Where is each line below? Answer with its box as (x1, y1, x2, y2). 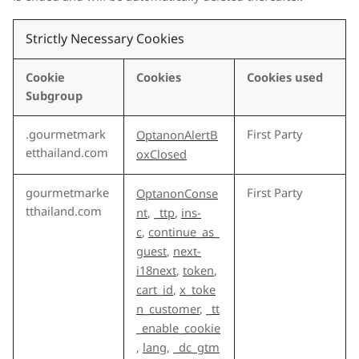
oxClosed (136, 146, 187, 165)
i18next (136, 262, 176, 281)
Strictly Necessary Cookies (26, 30, 184, 50)
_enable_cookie (136, 320, 220, 339)
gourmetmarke (26, 184, 109, 204)
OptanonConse (136, 185, 218, 204)
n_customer (136, 301, 200, 320)
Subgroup (26, 87, 83, 107)
